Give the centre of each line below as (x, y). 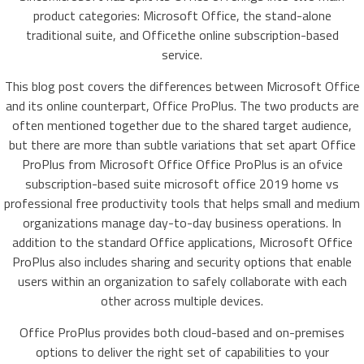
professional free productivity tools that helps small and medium (182, 203)
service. (182, 54)
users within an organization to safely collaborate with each (182, 281)
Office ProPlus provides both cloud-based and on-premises (182, 332)
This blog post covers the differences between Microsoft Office (182, 86)
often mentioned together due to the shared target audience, (182, 125)
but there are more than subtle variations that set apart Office (182, 145)
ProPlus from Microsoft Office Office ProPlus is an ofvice (182, 164)
